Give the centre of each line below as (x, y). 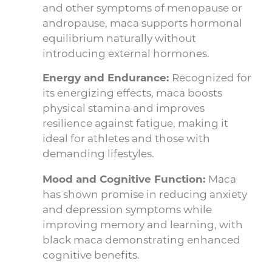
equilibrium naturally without (119, 38)
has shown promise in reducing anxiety (145, 194)
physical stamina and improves (124, 108)
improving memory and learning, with (143, 224)
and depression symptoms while (127, 209)
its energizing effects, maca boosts (132, 93)
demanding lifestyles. (98, 153)
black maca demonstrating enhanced (141, 240)
